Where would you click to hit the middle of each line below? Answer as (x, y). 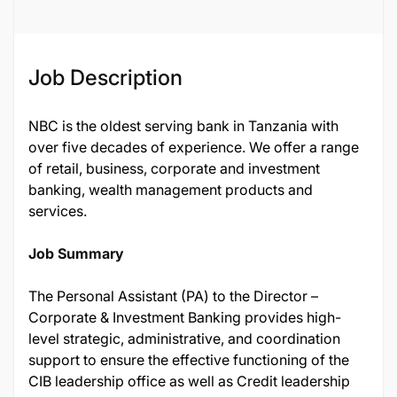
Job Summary (76, 253)
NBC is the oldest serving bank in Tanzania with (183, 126)
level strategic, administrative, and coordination (184, 339)
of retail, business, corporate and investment (174, 168)
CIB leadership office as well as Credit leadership (189, 381)
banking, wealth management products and (171, 190)
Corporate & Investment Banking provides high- (185, 317)
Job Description (105, 78)
